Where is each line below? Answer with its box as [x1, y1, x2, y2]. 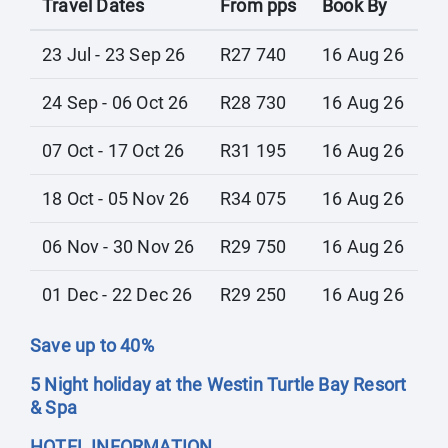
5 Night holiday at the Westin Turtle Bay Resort [30, 374, 407, 395]
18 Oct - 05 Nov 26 [42, 188, 190, 209]
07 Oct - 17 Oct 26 [42, 140, 185, 161]
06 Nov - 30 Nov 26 [42, 236, 195, 257]
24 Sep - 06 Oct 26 [42, 92, 189, 113]
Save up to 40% [30, 335, 158, 356]
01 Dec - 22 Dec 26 [42, 284, 193, 305]
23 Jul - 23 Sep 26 [42, 44, 186, 65]
